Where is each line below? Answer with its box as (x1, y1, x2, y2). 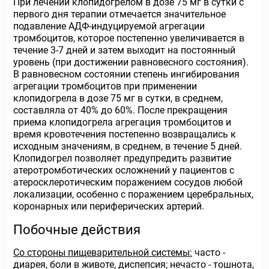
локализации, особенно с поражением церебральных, (13, 189, 253, 200)
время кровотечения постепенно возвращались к (13, 128, 236, 140)
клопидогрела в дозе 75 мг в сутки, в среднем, (13, 92, 223, 104)
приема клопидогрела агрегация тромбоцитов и (13, 116, 231, 128)
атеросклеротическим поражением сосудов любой (13, 177, 243, 188)
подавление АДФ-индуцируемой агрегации (13, 20, 205, 32)
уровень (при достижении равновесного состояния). (13, 56, 249, 68)
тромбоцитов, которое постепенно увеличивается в (13, 32, 244, 44)
